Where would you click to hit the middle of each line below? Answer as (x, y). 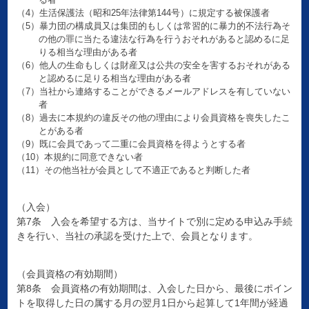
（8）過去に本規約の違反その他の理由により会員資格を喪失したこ (153, 118)
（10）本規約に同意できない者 (79, 157)
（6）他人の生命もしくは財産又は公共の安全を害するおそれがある (153, 66)
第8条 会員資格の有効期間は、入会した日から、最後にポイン (154, 289)
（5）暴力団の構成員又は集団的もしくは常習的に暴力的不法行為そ (153, 26)
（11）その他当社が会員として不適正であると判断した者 (133, 170)
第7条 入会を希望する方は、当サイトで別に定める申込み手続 (154, 222)
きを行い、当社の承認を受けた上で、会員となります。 (137, 236)
